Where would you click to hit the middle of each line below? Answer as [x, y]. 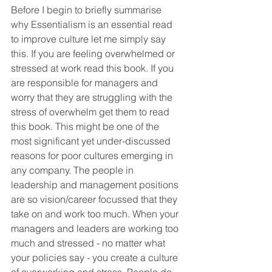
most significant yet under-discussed [92, 141]
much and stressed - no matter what [89, 243]
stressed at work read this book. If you [93, 68]
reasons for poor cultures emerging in [93, 156]
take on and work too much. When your [96, 214]
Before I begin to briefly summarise [87, 10]
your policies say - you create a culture [96, 258]
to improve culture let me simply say [90, 39]
